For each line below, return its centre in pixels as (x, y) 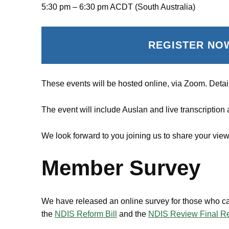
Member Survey (121, 168)
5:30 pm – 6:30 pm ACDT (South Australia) (118, 7)
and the (132, 214)
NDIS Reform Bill (86, 214)
